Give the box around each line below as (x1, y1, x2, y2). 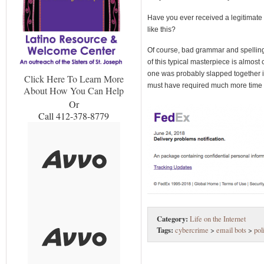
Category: (157, 213, 188, 224)
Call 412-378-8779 (38, 110, 109, 123)
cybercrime (175, 225, 209, 235)
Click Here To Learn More (24, 72, 124, 85)
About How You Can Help (24, 84, 124, 97)
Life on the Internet (190, 213, 246, 224)
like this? (147, 25, 176, 34)
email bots (216, 225, 246, 235)
